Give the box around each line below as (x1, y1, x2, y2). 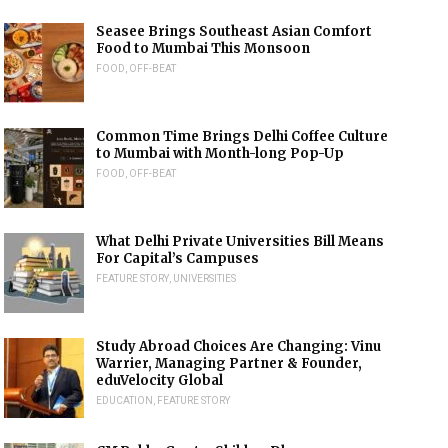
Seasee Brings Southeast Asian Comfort (96, 23, 373, 40)
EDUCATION (96, 395, 154, 406)
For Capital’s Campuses (96, 250, 260, 267)
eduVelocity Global (96, 372, 224, 389)
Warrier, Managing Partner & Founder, (96, 355, 363, 372)
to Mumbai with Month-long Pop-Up (96, 145, 345, 162)
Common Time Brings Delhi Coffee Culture (96, 128, 389, 145)
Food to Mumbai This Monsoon (96, 40, 311, 57)
